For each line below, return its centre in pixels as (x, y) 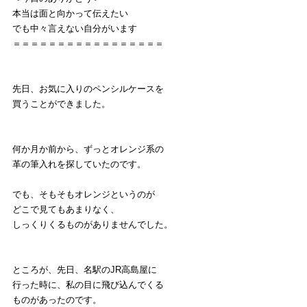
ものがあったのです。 (57, 299)
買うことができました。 (61, 103)
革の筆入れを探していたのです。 (79, 164)
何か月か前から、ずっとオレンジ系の (88, 149)
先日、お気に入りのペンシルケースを (88, 88)
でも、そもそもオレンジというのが (84, 194)
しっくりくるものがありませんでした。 (93, 224)
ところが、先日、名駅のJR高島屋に (85, 269)
